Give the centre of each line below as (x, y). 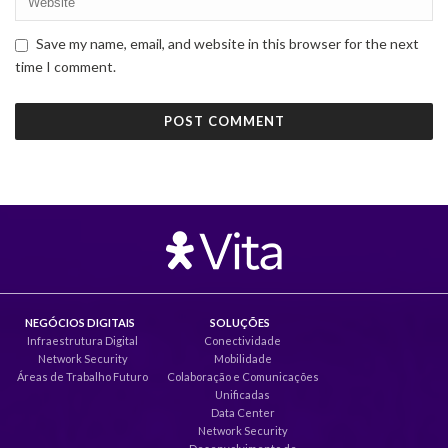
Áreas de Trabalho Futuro (82, 376)
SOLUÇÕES (240, 322)
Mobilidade (242, 358)
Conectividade (242, 340)
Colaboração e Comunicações (242, 376)
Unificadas (242, 394)
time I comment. (65, 66)
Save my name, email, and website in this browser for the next (227, 43)
